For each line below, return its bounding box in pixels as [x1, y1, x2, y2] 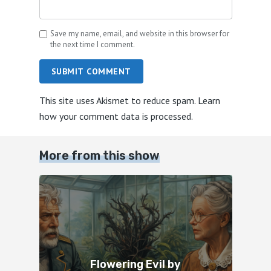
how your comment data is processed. [39, 110, 193, 123]
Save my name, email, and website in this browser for [50, 28, 229, 39]
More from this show [39, 148, 160, 163]
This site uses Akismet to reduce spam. [39, 94, 198, 107]
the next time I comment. [50, 39, 135, 50]
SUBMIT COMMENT [51, 66, 131, 77]
